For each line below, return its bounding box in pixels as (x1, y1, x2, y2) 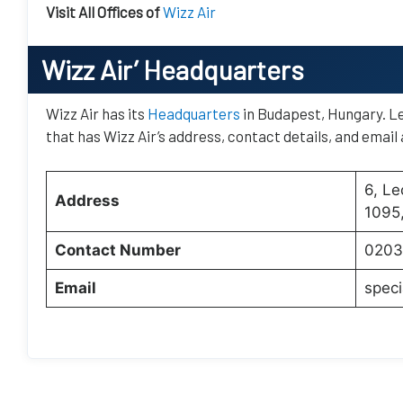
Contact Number (54, 240, 181, 259)
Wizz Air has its (46, 104, 148, 122)
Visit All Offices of (46, 2, 160, 21)
